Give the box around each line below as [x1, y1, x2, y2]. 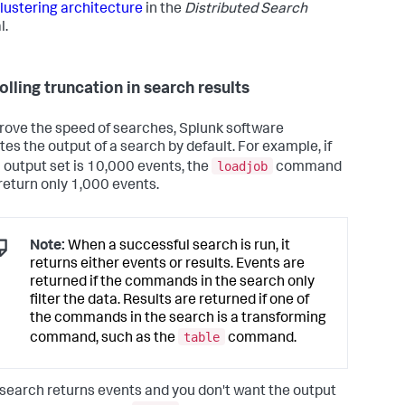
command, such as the [30, 331, 178, 346]
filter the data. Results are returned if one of [30, 294, 309, 309]
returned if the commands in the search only [30, 276, 315, 291]
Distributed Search [184, 3, 307, 18]
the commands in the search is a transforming [30, 312, 326, 327]
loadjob [217, 158, 268, 174]
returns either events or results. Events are [30, 258, 305, 273]
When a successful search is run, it [65, 240, 290, 255]
